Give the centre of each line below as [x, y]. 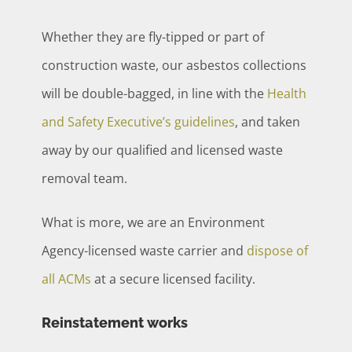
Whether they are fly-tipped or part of [153, 37]
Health [287, 93]
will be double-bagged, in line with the [155, 93]
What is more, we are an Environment [154, 222]
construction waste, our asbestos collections [174, 65]
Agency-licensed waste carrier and [145, 250]
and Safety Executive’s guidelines [139, 121]
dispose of [278, 250]
